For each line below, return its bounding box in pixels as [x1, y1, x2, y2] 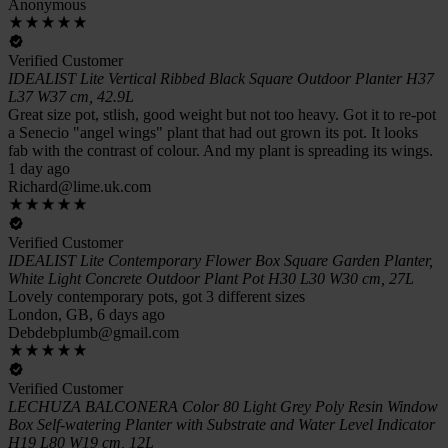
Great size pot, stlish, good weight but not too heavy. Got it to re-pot [8, 105, 436, 123]
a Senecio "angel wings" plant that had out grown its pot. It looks [8, 123, 418, 141]
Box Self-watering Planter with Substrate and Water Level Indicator [8, 415, 435, 433]
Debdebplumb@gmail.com [8, 323, 179, 341]
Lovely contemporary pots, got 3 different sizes [8, 287, 305, 305]
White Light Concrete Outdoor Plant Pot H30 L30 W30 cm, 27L [8, 269, 414, 287]
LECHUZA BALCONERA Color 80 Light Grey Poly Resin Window [8, 397, 438, 415]
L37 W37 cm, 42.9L [8, 87, 134, 105]
